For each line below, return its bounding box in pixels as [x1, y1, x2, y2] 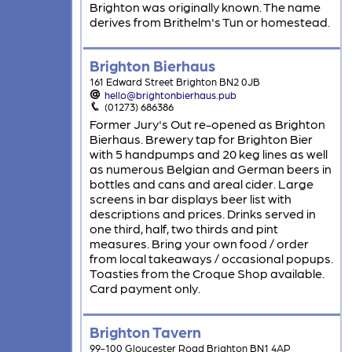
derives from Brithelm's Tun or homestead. [89, 14, 330, 30]
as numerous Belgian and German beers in [89, 161, 332, 177]
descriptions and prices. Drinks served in [89, 206, 316, 222]
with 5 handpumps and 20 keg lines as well [89, 146, 328, 162]
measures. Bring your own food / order [89, 236, 309, 251]
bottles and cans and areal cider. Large [89, 176, 313, 192]
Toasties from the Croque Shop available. [89, 266, 324, 281]
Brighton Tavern [89, 322, 201, 341]
